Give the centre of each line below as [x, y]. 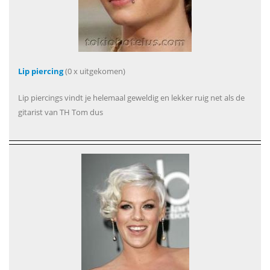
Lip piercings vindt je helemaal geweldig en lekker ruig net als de [131, 98]
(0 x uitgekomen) [94, 71]
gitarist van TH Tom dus [61, 112]
